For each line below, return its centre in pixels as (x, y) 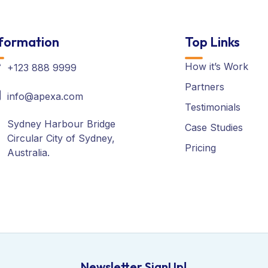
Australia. (28, 153)
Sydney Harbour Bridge (61, 124)
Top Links (212, 42)
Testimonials (213, 107)
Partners (205, 87)
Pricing (200, 148)
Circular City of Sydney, (61, 138)
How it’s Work (217, 66)
